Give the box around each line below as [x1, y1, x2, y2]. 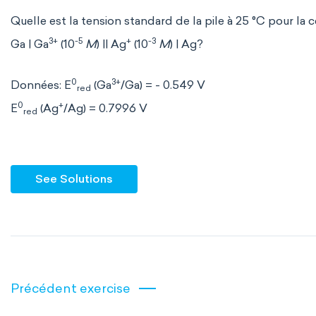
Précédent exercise [11, 281, 130, 296]
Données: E [11, 78, 71, 92]
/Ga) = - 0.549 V [121, 78, 205, 92]
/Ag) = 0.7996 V [63, 102, 147, 115]
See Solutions [35, 172, 113, 186]
